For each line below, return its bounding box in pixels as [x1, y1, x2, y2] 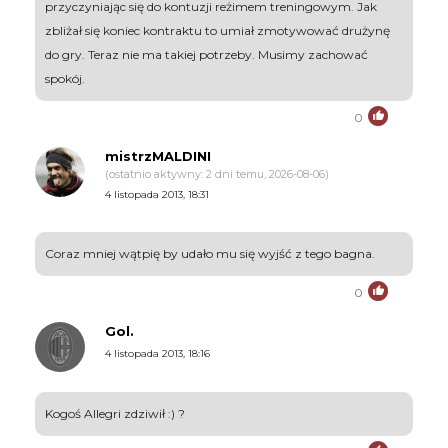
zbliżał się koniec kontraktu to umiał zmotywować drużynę [45, 22, 390, 38]
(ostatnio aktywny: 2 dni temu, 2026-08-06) [105, 166, 329, 181]
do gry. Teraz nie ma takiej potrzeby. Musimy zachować [45, 46, 368, 62]
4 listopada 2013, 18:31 [105, 187, 209, 201]
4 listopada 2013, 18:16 [105, 346, 210, 360]
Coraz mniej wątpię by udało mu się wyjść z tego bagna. [45, 245, 375, 261]
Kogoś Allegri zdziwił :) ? [45, 405, 185, 421]
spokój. [45, 70, 85, 86]
